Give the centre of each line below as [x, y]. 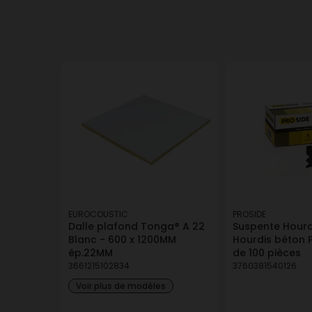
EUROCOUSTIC [98, 214]
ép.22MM [91, 253]
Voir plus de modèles [121, 286]
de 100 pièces [267, 253]
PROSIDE [249, 214]
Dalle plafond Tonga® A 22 [136, 226]
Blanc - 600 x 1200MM [122, 240]
